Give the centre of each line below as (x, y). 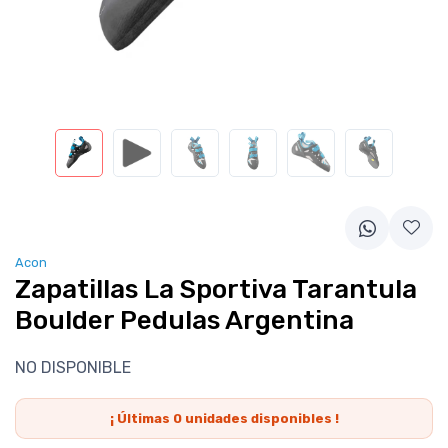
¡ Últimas (141, 418)
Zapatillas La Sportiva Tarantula (216, 289)
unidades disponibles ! (260, 418)
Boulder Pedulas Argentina (184, 320)
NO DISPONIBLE (73, 367)
